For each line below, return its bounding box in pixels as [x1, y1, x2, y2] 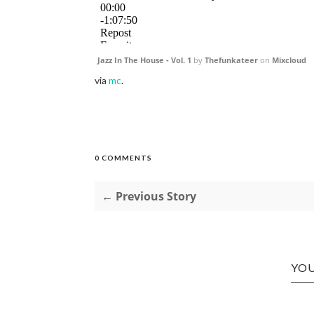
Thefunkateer [204, 55, 258, 65]
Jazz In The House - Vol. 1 [97, 55, 191, 65]
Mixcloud [271, 55, 306, 65]
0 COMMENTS [94, 153, 152, 162]
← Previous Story [101, 189, 196, 204]
